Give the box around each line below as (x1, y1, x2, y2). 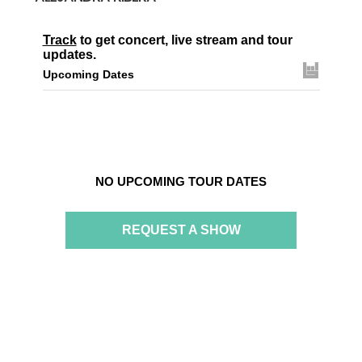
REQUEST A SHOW (121, 223, 241, 238)
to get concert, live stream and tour (76, 33, 293, 48)
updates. (42, 48, 96, 62)
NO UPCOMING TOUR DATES (95, 175, 267, 189)
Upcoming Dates (42, 68, 134, 82)
